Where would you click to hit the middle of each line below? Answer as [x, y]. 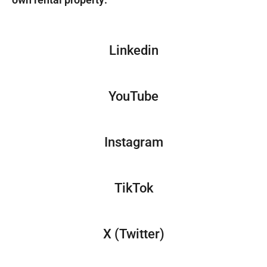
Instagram [133, 142]
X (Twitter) [133, 234]
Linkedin [133, 51]
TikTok [133, 188]
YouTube [133, 97]
